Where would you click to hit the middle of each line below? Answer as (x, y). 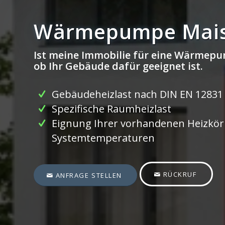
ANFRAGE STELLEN (89, 175)
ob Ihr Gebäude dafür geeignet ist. (118, 66)
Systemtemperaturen (103, 138)
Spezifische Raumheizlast (111, 109)
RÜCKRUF (180, 174)
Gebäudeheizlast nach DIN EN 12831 (137, 94)
